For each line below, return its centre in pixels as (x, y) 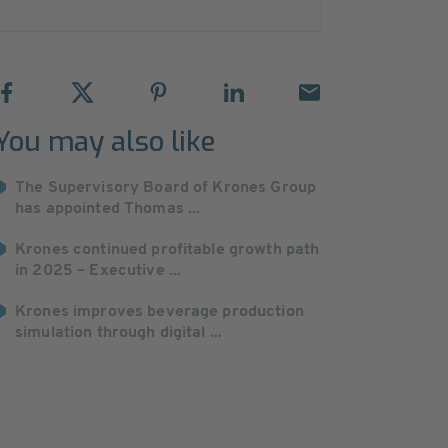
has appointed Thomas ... (108, 209)
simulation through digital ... (119, 333)
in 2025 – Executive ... (98, 271)
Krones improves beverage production (159, 312)
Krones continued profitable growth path (167, 250)
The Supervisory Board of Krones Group (166, 188)
